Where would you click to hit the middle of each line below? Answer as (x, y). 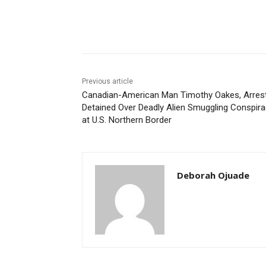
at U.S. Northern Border (127, 120)
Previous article (107, 82)
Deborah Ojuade (213, 175)
